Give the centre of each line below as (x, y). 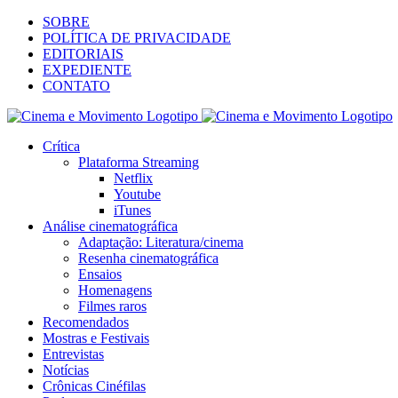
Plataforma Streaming (139, 162)
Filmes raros (112, 306)
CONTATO (76, 86)
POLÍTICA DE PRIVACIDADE (137, 38)
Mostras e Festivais (96, 338)
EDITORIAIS (83, 54)
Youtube (137, 194)
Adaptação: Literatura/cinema (161, 242)
